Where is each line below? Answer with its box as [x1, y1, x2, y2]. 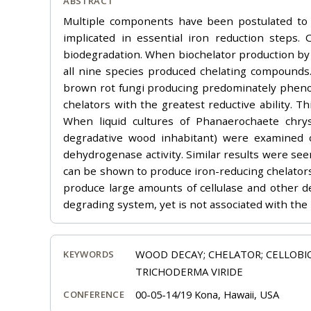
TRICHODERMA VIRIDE [135, 264, 244, 278]
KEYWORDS [63, 247, 115, 260]
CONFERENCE [63, 287, 125, 301]
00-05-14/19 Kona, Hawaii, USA [135, 287, 280, 301]
